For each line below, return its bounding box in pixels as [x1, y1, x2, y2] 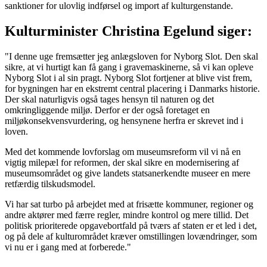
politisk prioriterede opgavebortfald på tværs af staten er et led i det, [5, 220, 257, 231]
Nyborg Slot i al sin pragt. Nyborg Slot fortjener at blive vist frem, [5, 72, 252, 83]
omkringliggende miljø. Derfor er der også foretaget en [5, 104, 210, 115]
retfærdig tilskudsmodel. [5, 178, 95, 189]
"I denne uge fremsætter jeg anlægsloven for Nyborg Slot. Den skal [5, 51, 258, 61]
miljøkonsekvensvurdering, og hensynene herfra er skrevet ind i [5, 115, 243, 126]
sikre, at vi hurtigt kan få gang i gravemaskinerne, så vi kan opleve [5, 61, 253, 72]
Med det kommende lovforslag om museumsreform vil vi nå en [5, 146, 241, 157]
